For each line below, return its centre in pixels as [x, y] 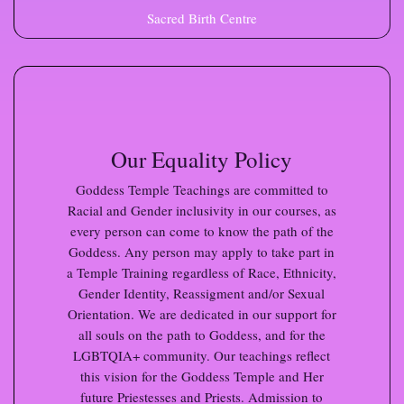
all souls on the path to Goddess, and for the [202, 334]
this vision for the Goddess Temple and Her [202, 376]
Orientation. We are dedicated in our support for [202, 313]
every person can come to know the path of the [202, 230]
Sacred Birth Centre [202, 18]
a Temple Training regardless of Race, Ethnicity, [202, 272]
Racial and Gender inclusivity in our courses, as [202, 210]
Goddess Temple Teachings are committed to [202, 189]
